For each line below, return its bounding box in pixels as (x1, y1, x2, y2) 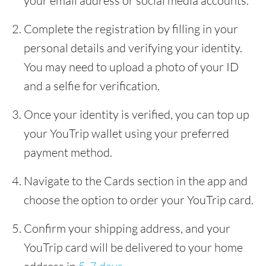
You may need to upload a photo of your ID (24, 59, 239, 74)
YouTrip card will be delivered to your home (24, 240, 243, 255)
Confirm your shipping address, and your (24, 221, 230, 236)
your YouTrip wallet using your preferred (24, 126, 229, 141)
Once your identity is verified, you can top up (24, 107, 249, 122)
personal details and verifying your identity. (24, 40, 242, 55)
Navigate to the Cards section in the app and (24, 173, 248, 188)
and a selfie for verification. (24, 78, 160, 93)
